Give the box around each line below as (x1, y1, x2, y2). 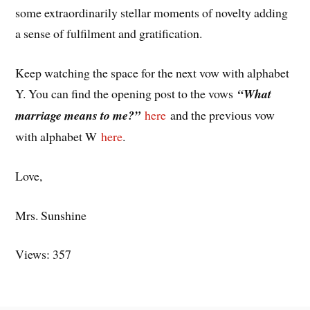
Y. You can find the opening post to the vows (15, 85, 238, 102)
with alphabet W (15, 128, 102, 145)
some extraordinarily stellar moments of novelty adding (15, 4, 289, 21)
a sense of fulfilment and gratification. (15, 25, 203, 42)
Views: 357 (15, 246, 72, 263)
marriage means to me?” (15, 107, 141, 125)
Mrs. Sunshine (15, 206, 87, 224)
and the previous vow (166, 107, 275, 124)
